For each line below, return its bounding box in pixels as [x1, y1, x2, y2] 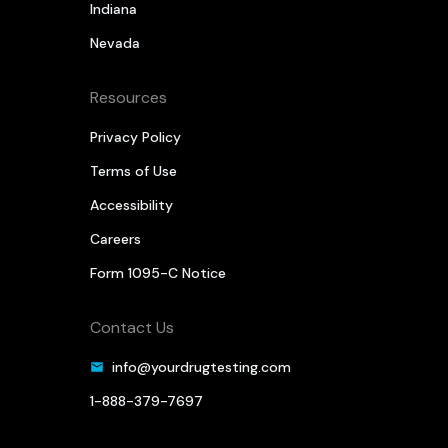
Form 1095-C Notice [89, 264, 226, 283]
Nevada [89, 34, 140, 53]
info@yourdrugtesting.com [111, 358, 291, 377]
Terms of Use [89, 162, 177, 181]
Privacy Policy [89, 128, 181, 147]
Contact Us [89, 317, 174, 339]
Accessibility [89, 196, 173, 215]
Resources [89, 87, 167, 109]
